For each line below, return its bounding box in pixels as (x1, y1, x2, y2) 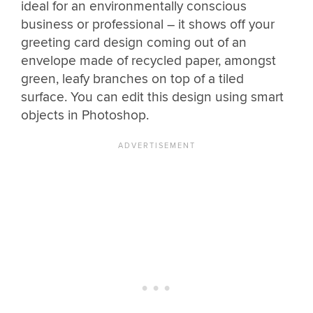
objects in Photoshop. (21, 106, 149, 124)
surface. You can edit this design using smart (21, 88, 284, 105)
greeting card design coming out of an (21, 34, 247, 51)
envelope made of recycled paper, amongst (21, 52, 276, 69)
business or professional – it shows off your (21, 15, 275, 33)
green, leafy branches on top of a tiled (21, 70, 244, 87)
